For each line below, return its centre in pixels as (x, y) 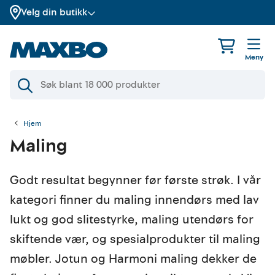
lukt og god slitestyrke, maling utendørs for (132, 219)
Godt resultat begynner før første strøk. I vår (135, 180)
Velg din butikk (54, 12)
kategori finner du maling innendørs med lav (134, 200)
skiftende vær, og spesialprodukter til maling (135, 239)
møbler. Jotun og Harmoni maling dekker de (133, 259)
